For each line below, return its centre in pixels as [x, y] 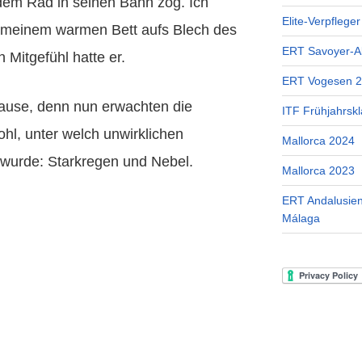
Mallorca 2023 [318, 171]
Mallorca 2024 [318, 141]
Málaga [301, 219]
